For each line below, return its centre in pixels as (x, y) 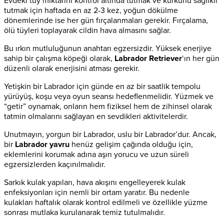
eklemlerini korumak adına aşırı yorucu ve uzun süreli (96, 154)
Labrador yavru (42, 144)
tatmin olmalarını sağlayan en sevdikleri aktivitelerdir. (96, 116)
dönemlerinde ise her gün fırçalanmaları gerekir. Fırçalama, (106, 20)
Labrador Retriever (148, 58)
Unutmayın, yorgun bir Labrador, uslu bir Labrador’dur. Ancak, (110, 134)
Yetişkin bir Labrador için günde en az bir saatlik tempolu (102, 86)
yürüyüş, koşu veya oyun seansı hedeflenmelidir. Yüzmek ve (109, 96)
